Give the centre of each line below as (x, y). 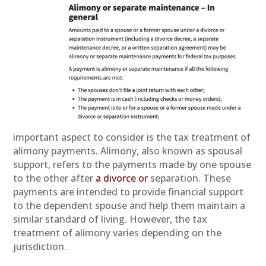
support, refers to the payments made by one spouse (132, 164)
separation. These (190, 178)
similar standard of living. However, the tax (110, 219)
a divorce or (122, 178)
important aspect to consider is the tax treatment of (132, 137)
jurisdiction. (40, 246)
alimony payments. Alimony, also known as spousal (128, 151)
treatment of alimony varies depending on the (118, 232)
